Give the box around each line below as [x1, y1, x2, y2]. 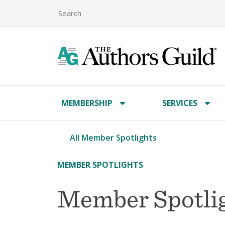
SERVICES [162, 97, 198, 108]
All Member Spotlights [70, 132, 157, 143]
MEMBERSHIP [61, 97, 113, 108]
